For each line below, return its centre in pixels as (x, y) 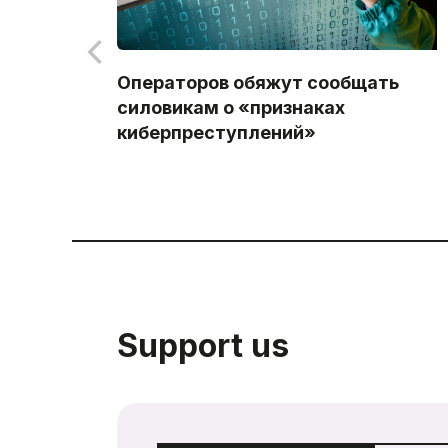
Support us (203, 345)
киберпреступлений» (216, 132)
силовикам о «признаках (231, 107)
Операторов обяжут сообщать (258, 82)
